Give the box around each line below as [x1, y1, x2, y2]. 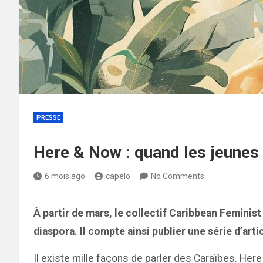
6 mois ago [45, 171, 85, 181]
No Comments [151, 171, 204, 181]
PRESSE [36, 114, 60, 122]
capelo [106, 171, 130, 181]
